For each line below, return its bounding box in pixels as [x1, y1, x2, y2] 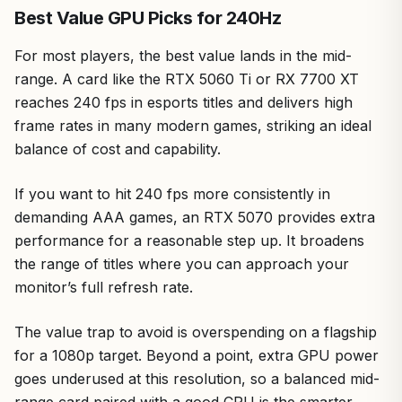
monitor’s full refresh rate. [14, 278, 193, 296]
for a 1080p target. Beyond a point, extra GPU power [14, 346, 379, 364]
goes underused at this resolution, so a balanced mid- [14, 370, 380, 388]
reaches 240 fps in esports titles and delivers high [14, 93, 353, 111]
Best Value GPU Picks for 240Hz [14, 7, 281, 29]
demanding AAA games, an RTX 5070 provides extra [14, 208, 375, 226]
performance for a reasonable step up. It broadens [14, 232, 364, 249]
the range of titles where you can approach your [14, 255, 349, 273]
